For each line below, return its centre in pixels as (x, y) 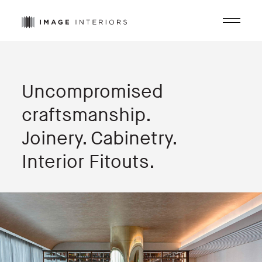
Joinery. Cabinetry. (99, 139)
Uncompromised (92, 92)
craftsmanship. (87, 115)
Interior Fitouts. (88, 162)
